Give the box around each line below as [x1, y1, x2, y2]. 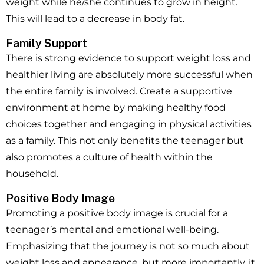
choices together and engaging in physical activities [6, 118, 252, 130]
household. [6, 168, 58, 180]
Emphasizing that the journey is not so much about [6, 240, 250, 252]
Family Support [6, 37, 87, 50]
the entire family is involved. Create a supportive [6, 85, 232, 97]
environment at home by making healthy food [6, 102, 226, 114]
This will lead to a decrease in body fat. [6, 13, 187, 25]
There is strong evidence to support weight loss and [6, 52, 251, 64]
